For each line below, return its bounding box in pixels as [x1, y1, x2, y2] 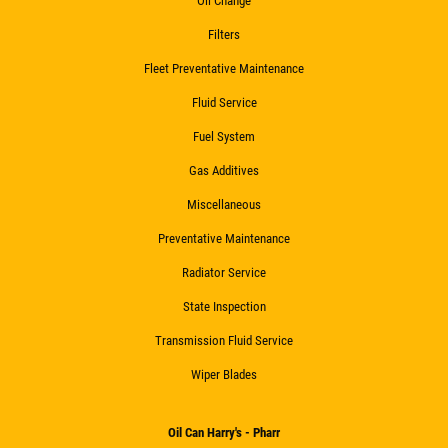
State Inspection [182, 298, 266, 314]
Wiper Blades [191, 366, 257, 382]
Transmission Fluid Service [155, 332, 293, 348]
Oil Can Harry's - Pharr [168, 424, 280, 440]
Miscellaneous [187, 196, 261, 212]
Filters [208, 26, 240, 42]
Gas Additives [189, 162, 259, 178]
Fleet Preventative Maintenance [144, 60, 304, 76]
